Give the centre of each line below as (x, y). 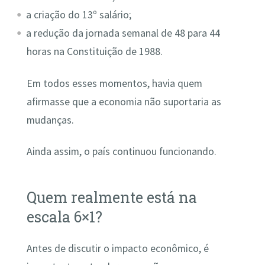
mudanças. (50, 120)
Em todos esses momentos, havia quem (114, 83)
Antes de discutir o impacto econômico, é (117, 249)
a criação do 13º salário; (79, 15)
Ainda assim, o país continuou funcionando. (121, 151)
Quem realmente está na (112, 197)
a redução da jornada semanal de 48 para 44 (123, 33)
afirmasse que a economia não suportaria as (124, 101)
